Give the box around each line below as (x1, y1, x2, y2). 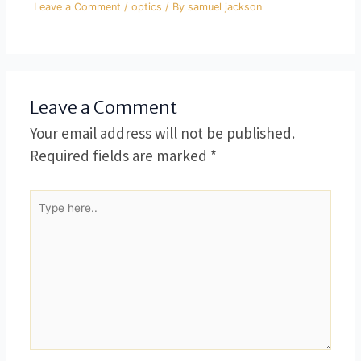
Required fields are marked (29, 146, 210, 166)
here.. (28, 209, 59, 222)
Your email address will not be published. (29, 123, 295, 143)
